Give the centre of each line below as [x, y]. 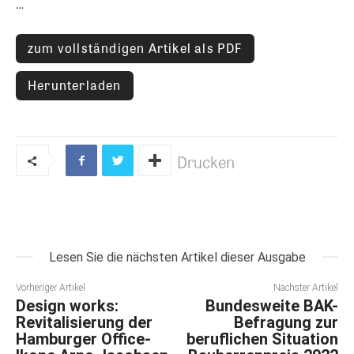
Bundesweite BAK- [271, 306]
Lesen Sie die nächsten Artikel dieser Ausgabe [177, 258]
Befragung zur [286, 323]
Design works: [67, 306]
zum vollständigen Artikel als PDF [135, 47]
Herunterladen [75, 85]
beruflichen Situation [262, 339]
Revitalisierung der [84, 323]
